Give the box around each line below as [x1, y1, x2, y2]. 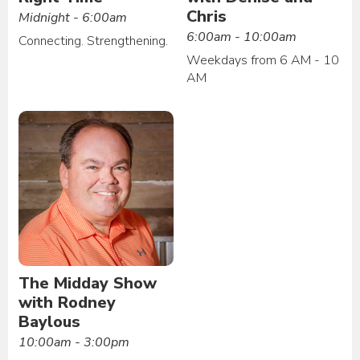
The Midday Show [18, 272, 157, 294]
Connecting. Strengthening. [18, 31, 169, 50]
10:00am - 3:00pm [18, 333, 130, 351]
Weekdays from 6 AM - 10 [186, 51, 340, 69]
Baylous [18, 310, 81, 333]
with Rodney [18, 291, 117, 313]
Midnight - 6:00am [18, 8, 128, 27]
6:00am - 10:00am [186, 27, 297, 46]
